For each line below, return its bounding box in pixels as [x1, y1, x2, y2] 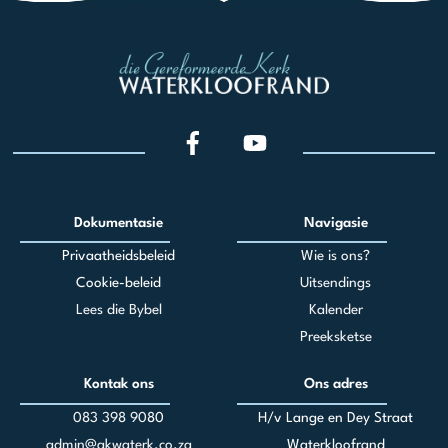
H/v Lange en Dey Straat [258, 410, 414, 425]
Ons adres [303, 377, 368, 392]
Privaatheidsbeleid [62, 249, 176, 264]
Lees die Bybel [75, 303, 162, 318]
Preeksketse [299, 330, 372, 345]
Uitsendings [300, 276, 372, 291]
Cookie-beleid [76, 276, 162, 291]
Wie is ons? [301, 249, 371, 264]
